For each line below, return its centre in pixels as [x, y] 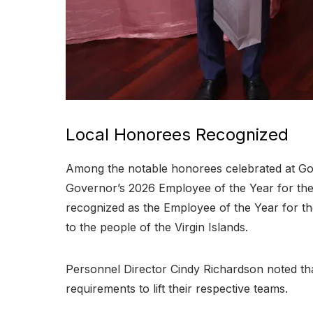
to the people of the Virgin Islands [155, 227]
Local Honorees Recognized [177, 134]
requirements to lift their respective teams [175, 288]
